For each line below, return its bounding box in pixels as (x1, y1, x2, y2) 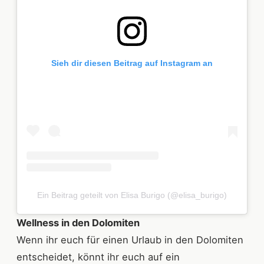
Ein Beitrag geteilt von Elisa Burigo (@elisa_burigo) (37, 190, 227, 200)
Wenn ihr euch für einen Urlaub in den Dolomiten (16, 233, 243, 246)
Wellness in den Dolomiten (16, 216, 140, 229)
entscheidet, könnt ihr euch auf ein (16, 250, 180, 263)
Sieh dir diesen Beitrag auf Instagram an (51, 58, 213, 68)
